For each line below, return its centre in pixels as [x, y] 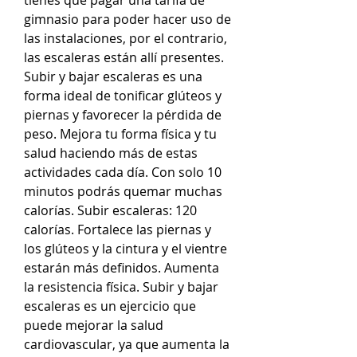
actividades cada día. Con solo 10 [123, 172]
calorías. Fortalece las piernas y [118, 229]
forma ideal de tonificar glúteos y [123, 95]
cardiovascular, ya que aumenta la [127, 344]
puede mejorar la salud [94, 325]
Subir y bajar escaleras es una [113, 76]
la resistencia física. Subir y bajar [121, 286]
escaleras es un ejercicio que [110, 306]
